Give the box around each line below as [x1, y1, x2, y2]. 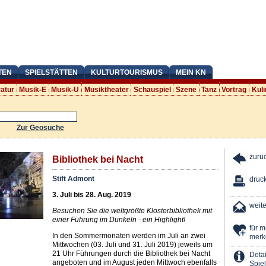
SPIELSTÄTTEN [24, 68, 78, 77]
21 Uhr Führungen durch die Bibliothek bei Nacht [52, 249, 210, 258]
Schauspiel [133, 85, 171, 94]
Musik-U [51, 85, 80, 94]
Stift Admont [52, 175, 94, 183]
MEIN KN [175, 68, 206, 77]
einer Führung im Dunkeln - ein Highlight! [52, 216, 185, 224]
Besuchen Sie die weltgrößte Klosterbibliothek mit [52, 207, 212, 216]
